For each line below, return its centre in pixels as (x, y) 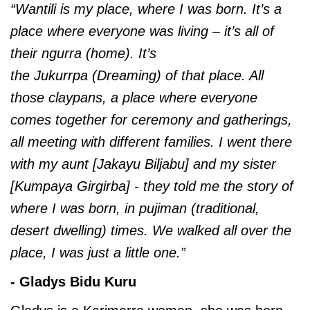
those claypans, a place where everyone (134, 98)
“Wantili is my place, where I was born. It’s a (146, 9)
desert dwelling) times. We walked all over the (151, 231)
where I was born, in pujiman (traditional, (135, 209)
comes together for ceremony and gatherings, (151, 120)
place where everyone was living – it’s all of (142, 31)
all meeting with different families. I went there (151, 142)
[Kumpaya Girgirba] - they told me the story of (152, 186)
